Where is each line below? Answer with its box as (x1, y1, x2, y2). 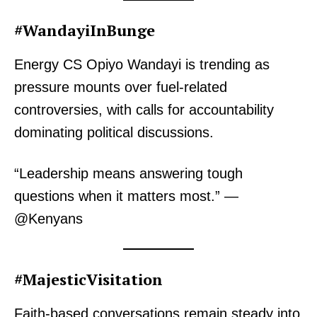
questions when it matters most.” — (14, 188, 238, 204)
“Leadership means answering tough (14, 166, 243, 182)
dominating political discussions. (14, 125, 214, 141)
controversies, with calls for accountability (14, 102, 274, 118)
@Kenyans (14, 211, 83, 227)
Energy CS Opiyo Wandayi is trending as (14, 57, 270, 73)
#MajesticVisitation (14, 269, 163, 290)
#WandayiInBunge (14, 20, 155, 41)
